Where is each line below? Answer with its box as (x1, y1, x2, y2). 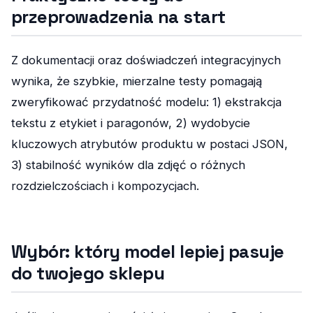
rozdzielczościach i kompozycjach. (11, 178, 199, 193)
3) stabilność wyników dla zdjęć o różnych (11, 157, 245, 172)
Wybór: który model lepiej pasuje (11, 240, 284, 263)
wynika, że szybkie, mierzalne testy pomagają (11, 73, 262, 88)
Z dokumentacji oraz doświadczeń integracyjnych (11, 52, 281, 67)
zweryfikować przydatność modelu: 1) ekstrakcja (11, 94, 282, 109)
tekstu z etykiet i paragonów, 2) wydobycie (11, 115, 250, 130)
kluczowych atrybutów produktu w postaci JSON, (11, 136, 288, 151)
